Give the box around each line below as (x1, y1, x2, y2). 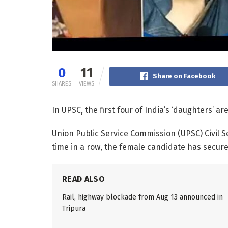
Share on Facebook (152, 72, 215, 80)
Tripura (62, 204, 85, 213)
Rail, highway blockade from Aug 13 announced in (62, 192, 223, 202)
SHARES (52, 80, 71, 87)
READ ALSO (62, 174, 105, 184)
